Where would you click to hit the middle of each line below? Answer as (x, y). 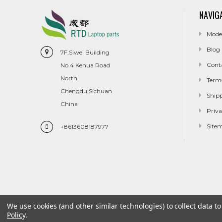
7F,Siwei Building (85, 52)
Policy (16, 215)
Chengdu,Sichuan (86, 91)
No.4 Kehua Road (85, 65)
